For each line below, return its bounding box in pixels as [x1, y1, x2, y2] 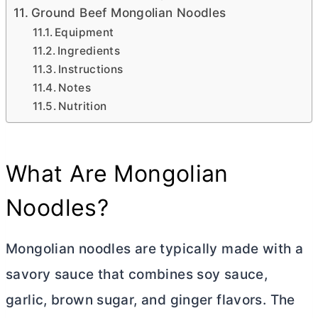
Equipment [55, 26, 114, 39]
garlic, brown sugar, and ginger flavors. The [6, 292, 295, 308]
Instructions [58, 62, 124, 76]
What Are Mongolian [6, 160, 229, 187]
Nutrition [58, 99, 107, 113]
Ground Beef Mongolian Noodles [31, 5, 226, 20]
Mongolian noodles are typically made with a [6, 241, 304, 257]
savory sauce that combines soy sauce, [6, 266, 268, 283]
